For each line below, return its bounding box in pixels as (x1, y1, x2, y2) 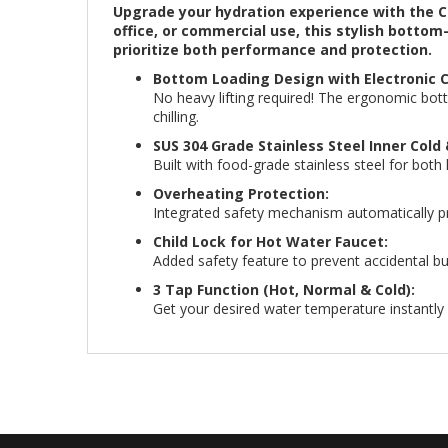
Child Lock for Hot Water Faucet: (153, 232, 388, 251)
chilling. (153, 107, 199, 126)
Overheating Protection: (153, 184, 329, 203)
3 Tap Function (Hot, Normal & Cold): (153, 280, 415, 299)
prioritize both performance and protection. (113, 40, 432, 59)
